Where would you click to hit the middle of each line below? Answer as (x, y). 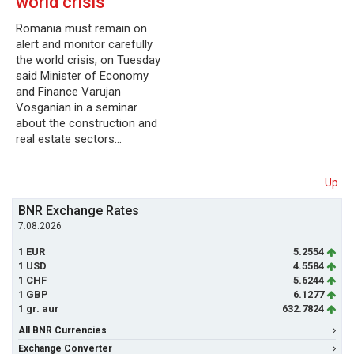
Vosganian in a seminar (77, 107)
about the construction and (87, 123)
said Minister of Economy (82, 76)
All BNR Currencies (62, 330)
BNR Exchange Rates (79, 211)
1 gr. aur (39, 309)
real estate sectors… (69, 139)
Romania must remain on (81, 28)
